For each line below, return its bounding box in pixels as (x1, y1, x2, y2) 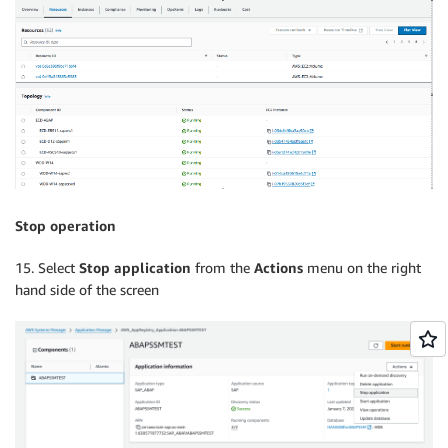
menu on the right (303, 258, 421, 276)
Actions (254, 258, 303, 276)
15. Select (15, 258, 79, 276)
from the (191, 258, 254, 276)
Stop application (79, 258, 191, 276)
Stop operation (15, 216, 116, 234)
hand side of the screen (15, 280, 159, 298)
